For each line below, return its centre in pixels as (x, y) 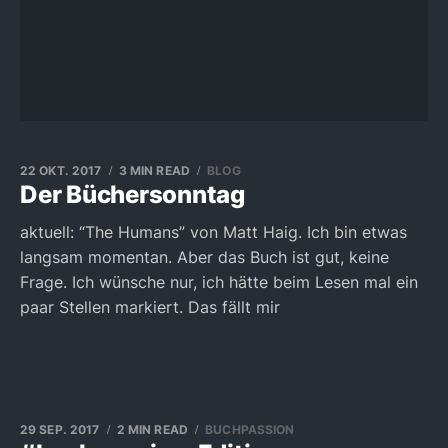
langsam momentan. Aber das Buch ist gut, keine (204, 257)
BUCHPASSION (250, 429)
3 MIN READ (154, 170)
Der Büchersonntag (132, 194)
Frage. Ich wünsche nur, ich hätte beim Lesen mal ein (219, 282)
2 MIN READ (152, 429)
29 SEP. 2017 (60, 429)
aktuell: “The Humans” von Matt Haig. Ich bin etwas (213, 232)
